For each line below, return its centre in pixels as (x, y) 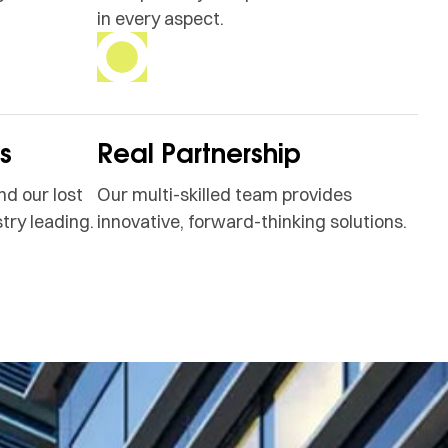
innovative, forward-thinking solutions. (252, 221)
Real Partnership (199, 153)
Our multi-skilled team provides (224, 194)
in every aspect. (160, 18)
